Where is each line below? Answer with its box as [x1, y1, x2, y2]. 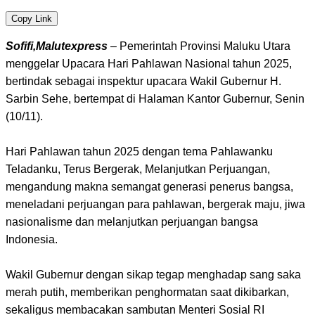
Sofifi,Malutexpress [6, 39, 108, 52]
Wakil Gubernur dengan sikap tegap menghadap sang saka [6, 268, 301, 281]
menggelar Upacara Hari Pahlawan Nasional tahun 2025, [6, 57, 292, 70]
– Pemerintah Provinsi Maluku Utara [108, 39, 290, 52]
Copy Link [11, 13, 52, 24]
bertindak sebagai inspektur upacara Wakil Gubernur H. [6, 75, 281, 87]
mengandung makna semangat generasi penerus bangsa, [6, 180, 293, 193]
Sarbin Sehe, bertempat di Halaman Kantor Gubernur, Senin [6, 92, 304, 105]
